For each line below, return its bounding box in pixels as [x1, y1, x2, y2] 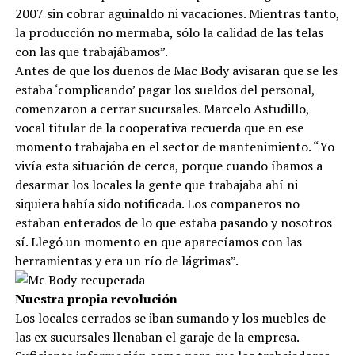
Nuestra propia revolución [14, 290, 177, 307]
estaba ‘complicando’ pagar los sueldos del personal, [14, 81, 315, 98]
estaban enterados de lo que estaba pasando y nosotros [14, 214, 332, 231]
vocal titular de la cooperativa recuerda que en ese [14, 119, 303, 136]
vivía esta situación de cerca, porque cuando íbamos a [14, 157, 323, 174]
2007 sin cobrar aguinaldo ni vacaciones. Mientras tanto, [14, 5, 339, 22]
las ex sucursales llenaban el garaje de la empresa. [14, 328, 299, 345]
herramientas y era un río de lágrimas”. [14, 252, 239, 269]
